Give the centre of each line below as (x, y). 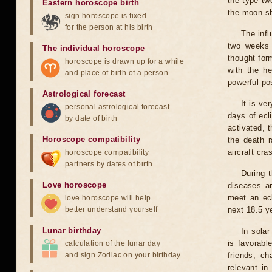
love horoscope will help (108, 198)
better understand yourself (111, 209)
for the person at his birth (109, 27)
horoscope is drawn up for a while (125, 61)
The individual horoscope (94, 48)
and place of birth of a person (117, 73)
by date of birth (91, 118)
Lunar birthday (72, 230)
